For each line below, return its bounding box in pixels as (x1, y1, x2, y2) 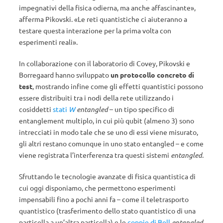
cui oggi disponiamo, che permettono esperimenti (19, 183, 176, 193)
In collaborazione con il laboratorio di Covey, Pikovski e (19, 59, 190, 68)
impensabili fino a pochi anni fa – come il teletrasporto (19, 195, 189, 204)
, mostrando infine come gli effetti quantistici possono (32, 82, 203, 91)
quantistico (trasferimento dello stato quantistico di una (19, 206, 196, 216)
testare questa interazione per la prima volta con (19, 26, 171, 35)
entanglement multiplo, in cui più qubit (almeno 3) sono (19, 116, 194, 125)
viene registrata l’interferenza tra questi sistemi (19, 150, 171, 160)
